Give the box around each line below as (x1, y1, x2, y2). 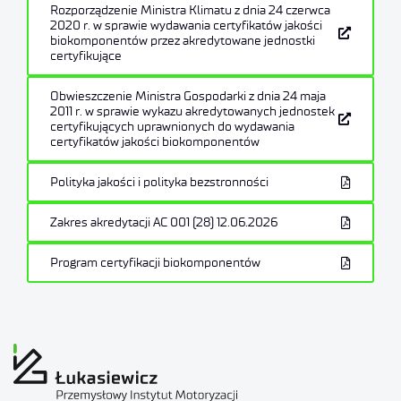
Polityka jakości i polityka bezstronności (50, 175, 269, 190)
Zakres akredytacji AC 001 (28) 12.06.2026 (50, 215, 277, 230)
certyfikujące (50, 48, 122, 64)
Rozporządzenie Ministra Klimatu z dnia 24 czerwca (50, 3, 330, 18)
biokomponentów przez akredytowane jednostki (50, 33, 315, 48)
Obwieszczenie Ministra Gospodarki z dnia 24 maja (50, 89, 326, 104)
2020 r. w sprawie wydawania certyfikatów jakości (50, 18, 322, 33)
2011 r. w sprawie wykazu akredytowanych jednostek (50, 104, 335, 119)
